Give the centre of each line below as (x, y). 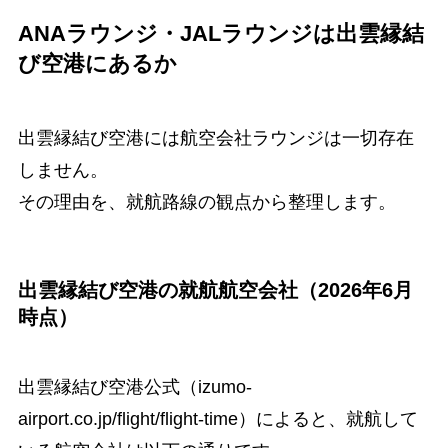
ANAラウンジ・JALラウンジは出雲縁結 (220, 34)
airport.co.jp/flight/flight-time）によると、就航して (217, 418)
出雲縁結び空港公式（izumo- (134, 386)
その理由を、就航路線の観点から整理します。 (206, 202)
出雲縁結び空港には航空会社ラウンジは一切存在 (215, 138)
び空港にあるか (97, 64)
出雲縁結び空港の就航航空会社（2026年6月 (215, 290)
